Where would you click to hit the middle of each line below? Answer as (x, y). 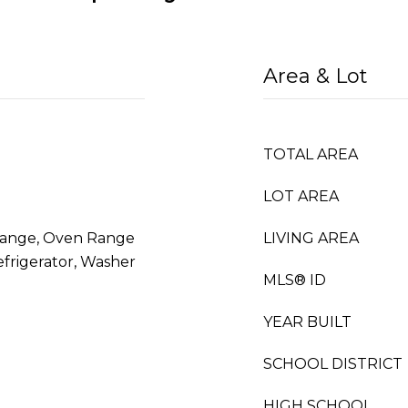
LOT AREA (301, 196)
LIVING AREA (311, 238)
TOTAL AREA (311, 154)
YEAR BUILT (307, 322)
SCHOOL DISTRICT (333, 364)
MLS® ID (295, 280)
